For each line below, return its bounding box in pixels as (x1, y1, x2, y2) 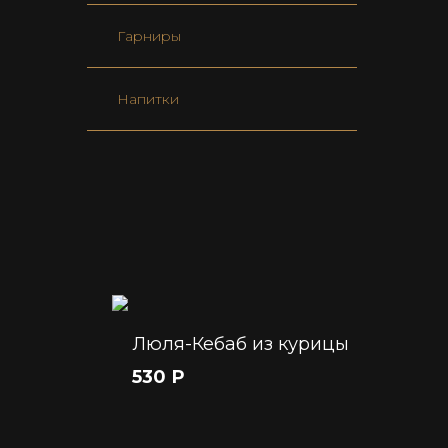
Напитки (117, 90, 179, 109)
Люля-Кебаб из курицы (132, 333, 349, 356)
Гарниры (117, 27, 181, 46)
